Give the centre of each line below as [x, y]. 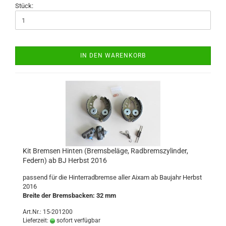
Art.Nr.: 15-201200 [48, 212]
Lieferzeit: [36, 220]
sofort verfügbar [78, 220]
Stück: [24, 6]
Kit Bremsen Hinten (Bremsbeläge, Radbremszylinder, [105, 151]
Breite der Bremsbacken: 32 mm [69, 195]
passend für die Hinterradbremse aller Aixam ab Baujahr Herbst [112, 177]
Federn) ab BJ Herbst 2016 [65, 160]
